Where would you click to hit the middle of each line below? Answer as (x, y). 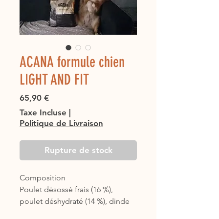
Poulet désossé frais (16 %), (66, 190)
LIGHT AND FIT (54, 80)
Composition (43, 178)
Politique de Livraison (61, 123)
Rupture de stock (78, 150)
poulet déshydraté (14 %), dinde (75, 201)
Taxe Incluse (43, 113)
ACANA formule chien (72, 62)
